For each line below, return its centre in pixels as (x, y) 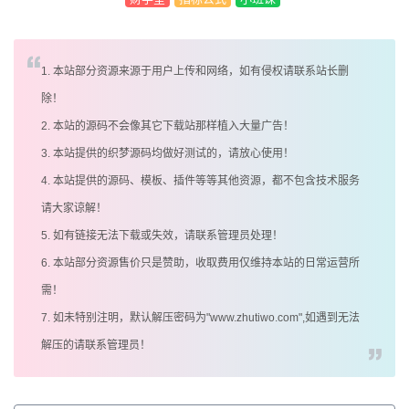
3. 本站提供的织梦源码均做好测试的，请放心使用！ (168, 154)
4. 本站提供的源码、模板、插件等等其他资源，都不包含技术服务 (200, 181)
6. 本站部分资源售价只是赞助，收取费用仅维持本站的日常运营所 (200, 263)
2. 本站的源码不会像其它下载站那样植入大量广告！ (168, 126)
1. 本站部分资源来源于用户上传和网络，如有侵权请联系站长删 (195, 72)
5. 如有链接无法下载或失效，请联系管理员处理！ (162, 236)
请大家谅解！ (74, 209)
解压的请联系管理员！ (96, 346)
